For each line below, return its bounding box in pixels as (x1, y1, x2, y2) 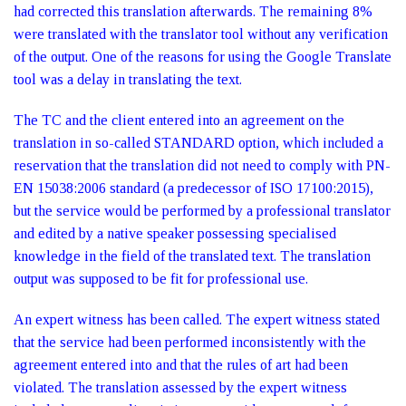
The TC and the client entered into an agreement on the (14, 112, 344, 128)
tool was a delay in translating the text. (14, 72, 242, 87)
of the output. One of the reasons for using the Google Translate (14, 49, 391, 64)
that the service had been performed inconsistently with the (14, 334, 366, 350)
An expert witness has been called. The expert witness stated (14, 312, 380, 327)
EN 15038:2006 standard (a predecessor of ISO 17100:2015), (14, 180, 373, 196)
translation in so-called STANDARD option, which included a (14, 135, 383, 150)
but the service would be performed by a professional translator (14, 203, 391, 218)
